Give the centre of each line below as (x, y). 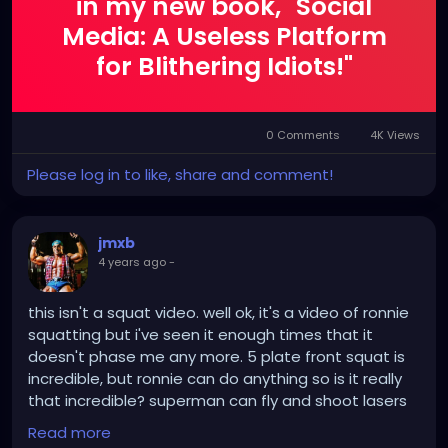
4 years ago (132, 262)
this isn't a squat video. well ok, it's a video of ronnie (218, 313)
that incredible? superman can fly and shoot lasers (217, 401)
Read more (69, 433)
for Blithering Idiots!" (224, 67)
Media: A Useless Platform (224, 37)
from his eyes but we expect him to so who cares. (213, 423)
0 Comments (303, 135)
